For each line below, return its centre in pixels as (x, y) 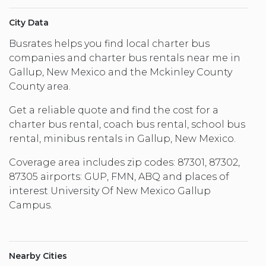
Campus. (31, 205)
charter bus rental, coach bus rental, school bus (127, 124)
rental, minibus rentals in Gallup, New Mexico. (122, 138)
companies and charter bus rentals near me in (125, 58)
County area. (40, 86)
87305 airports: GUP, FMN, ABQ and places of (119, 176)
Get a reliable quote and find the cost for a (114, 110)
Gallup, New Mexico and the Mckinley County (121, 72)
